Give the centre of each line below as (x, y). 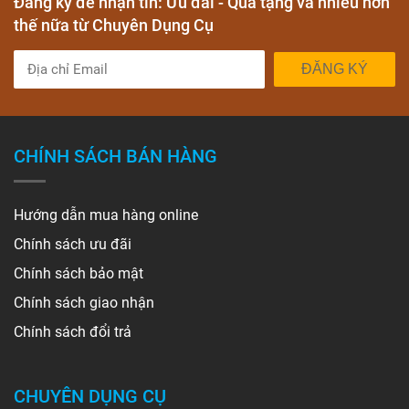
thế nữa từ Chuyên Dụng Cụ (114, 25)
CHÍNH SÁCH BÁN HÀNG (115, 156)
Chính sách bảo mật (79, 273)
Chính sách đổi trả (73, 332)
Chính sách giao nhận (84, 303)
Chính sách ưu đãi (73, 244)
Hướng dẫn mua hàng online (106, 215)
